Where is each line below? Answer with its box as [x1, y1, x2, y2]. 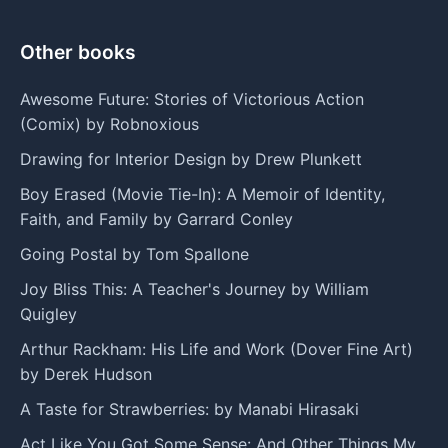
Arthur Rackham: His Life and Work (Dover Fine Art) [20, 338, 413, 359]
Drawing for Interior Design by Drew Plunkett [20, 148, 362, 169]
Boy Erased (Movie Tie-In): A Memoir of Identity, [20, 183, 385, 204]
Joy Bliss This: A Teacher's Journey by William [20, 278, 369, 299]
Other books [20, 39, 136, 64]
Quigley [20, 303, 77, 324]
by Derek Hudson [20, 363, 152, 384]
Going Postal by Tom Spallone [20, 243, 249, 264]
